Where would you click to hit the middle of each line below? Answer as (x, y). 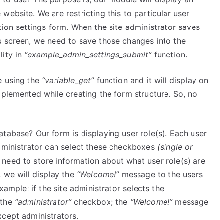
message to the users (161, 174)
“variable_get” (68, 80)
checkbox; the (101, 202)
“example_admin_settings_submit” (88, 55)
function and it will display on (151, 80)
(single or (175, 147)
